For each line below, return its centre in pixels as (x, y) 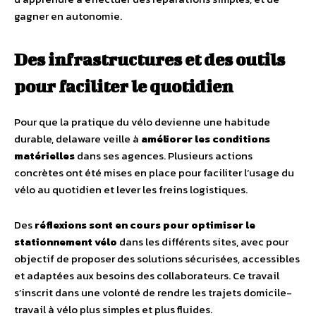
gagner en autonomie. (68, 16)
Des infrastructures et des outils (150, 59)
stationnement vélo (66, 242)
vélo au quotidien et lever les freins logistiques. (131, 189)
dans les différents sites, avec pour (203, 242)
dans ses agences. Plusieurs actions (164, 156)
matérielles (44, 156)
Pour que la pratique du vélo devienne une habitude (142, 122)
